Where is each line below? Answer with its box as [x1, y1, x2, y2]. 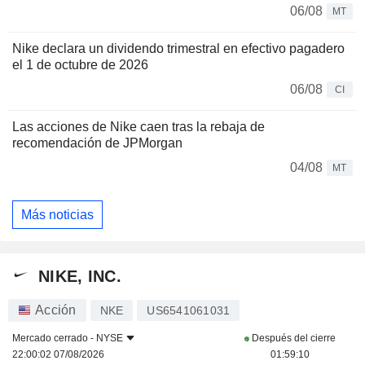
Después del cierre [248, 332, 336, 345]
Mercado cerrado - [12, 332, 96, 345]
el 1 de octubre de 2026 [12, 58, 148, 73]
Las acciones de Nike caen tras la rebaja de [12, 120, 265, 134]
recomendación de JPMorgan [12, 136, 182, 151]
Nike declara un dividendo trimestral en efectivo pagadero [12, 42, 345, 56]
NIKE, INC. [38, 266, 121, 285]
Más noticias [21, 207, 94, 222]
